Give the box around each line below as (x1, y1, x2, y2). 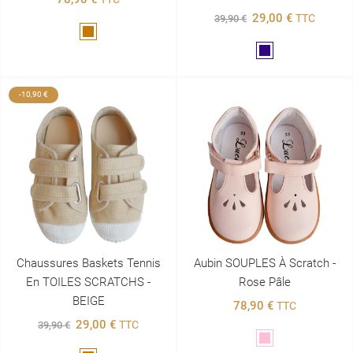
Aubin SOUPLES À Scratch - (194, 255, 336, 270)
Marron (87, 26, 124, 39)
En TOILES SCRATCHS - (26, 274, 150, 289)
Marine (264, 45, 298, 58)
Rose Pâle (239, 274, 291, 289)
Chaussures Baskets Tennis (16, 255, 161, 270)
